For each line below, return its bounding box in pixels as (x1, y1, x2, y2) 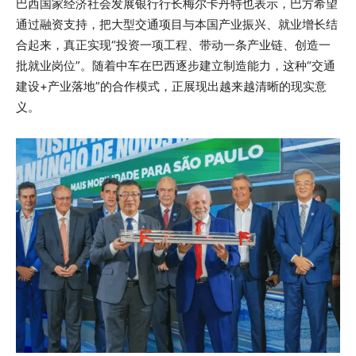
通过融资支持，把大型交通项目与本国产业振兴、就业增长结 (16, 16, 338, 32)
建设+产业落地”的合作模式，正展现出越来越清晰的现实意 (16, 78, 327, 94)
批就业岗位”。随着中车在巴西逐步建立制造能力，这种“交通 (16, 57, 335, 73)
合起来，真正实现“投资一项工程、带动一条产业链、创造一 (16, 37, 331, 52)
